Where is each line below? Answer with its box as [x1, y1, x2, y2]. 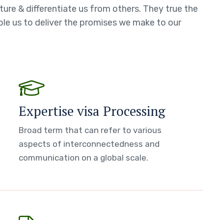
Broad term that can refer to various [19, 125, 162, 135]
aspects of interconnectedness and [19, 139, 160, 149]
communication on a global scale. [19, 153, 149, 163]
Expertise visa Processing [19, 102, 165, 120]
